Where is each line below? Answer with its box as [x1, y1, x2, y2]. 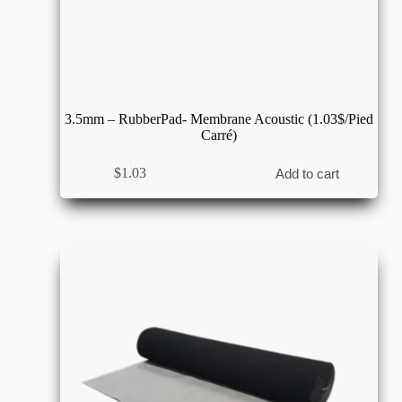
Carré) [200, 127, 237, 143]
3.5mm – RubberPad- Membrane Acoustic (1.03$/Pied [64, 110, 373, 127]
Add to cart [275, 165, 340, 181]
